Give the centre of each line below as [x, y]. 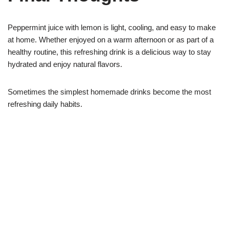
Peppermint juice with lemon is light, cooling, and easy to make [112, 27]
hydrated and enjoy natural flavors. [65, 64]
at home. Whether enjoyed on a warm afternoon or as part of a [111, 40]
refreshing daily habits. [45, 104]
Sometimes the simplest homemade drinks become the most [109, 92]
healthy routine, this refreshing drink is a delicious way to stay [109, 52]
